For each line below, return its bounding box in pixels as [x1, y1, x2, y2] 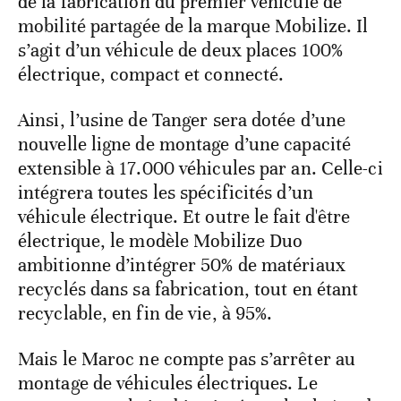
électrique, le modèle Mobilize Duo [18, 229, 303, 253]
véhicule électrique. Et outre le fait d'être [18, 205, 351, 229]
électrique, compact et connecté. [18, 63, 285, 87]
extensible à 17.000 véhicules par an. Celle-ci [18, 157, 383, 181]
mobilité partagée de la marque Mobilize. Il [18, 14, 369, 38]
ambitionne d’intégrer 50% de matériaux [18, 253, 346, 277]
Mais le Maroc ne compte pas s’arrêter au [18, 347, 356, 371]
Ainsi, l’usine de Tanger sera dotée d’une [18, 108, 346, 132]
